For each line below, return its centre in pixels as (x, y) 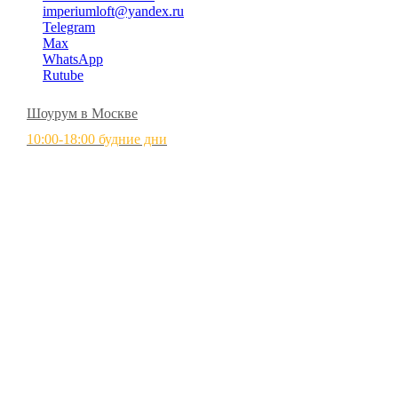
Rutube (63, 75)
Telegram (69, 27)
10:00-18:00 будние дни (97, 139)
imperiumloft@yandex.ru (113, 11)
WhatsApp (73, 59)
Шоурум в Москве (82, 113)
